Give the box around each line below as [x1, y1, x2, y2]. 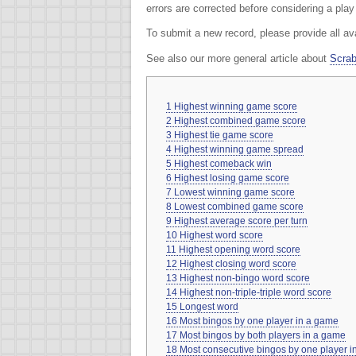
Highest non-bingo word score [180, 272, 311, 284]
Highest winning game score [174, 100, 298, 112]
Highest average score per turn [174, 215, 308, 226]
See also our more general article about [146, 52, 330, 65]
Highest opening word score [179, 243, 301, 255]
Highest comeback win [174, 157, 273, 169]
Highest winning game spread [174, 143, 304, 155]
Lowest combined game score [174, 200, 304, 212]
